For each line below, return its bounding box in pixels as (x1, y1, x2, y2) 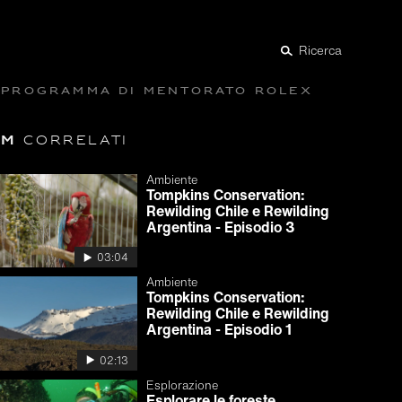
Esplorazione (145, 376, 218, 394)
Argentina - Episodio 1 (145, 319, 292, 341)
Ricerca (298, 41, 342, 60)
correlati (16, 130, 128, 152)
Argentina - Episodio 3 (145, 216, 295, 238)
